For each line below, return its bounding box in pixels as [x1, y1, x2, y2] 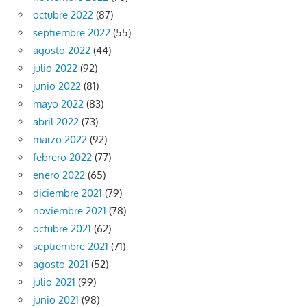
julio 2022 [33, 62, 77, 75]
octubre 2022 [33, 8, 93, 22]
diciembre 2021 [33, 186, 102, 200]
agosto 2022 [33, 44, 90, 58]
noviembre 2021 [33, 204, 106, 218]
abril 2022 [33, 115, 79, 129]
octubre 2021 [33, 222, 91, 236]
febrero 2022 [33, 151, 92, 164]
